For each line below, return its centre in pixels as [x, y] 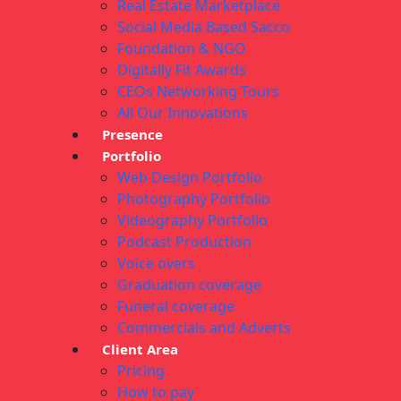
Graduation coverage [189, 285]
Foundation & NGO [182, 49]
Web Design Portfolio [190, 178]
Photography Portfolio [194, 199]
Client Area [140, 350]
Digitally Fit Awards [182, 70]
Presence [132, 135]
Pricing [141, 371]
